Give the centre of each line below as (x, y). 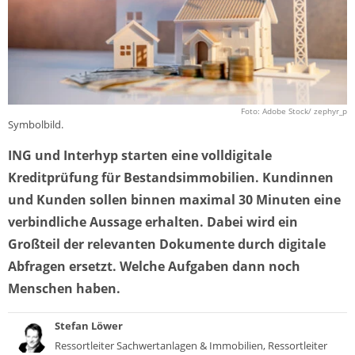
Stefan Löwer (88, 326)
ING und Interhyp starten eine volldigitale (140, 156)
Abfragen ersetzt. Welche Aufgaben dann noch (154, 267)
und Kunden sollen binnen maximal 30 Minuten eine (174, 200)
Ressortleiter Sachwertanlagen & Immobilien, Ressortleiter (191, 346)
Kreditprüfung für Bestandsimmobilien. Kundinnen (171, 178)
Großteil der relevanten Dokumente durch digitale (167, 244)
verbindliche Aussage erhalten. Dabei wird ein (153, 222)
